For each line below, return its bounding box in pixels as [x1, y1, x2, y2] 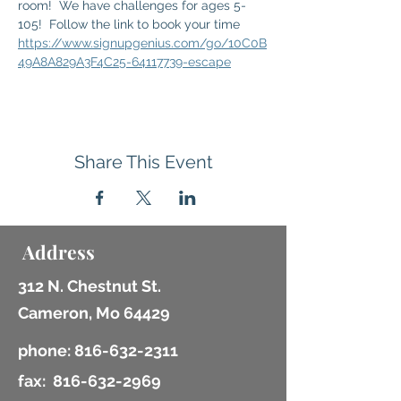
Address [22, 239, 95, 264]
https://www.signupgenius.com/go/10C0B [18, 36, 267, 50]
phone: [18, 341, 74, 360]
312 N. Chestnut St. [18, 277, 161, 295]
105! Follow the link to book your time [18, 17, 243, 31]
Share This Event [73, 151, 213, 173]
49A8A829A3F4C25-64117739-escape [18, 55, 231, 69]
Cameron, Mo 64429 [18, 303, 170, 322]
